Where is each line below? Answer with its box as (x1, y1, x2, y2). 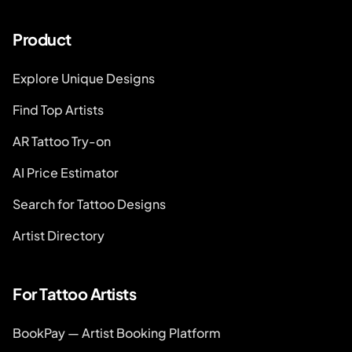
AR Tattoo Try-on (13, 133, 111, 149)
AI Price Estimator (13, 164, 119, 181)
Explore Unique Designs (13, 70, 155, 86)
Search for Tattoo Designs (13, 196, 166, 212)
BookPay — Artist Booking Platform (13, 324, 221, 341)
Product (13, 29, 71, 49)
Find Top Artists (13, 101, 104, 118)
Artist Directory (13, 227, 104, 244)
